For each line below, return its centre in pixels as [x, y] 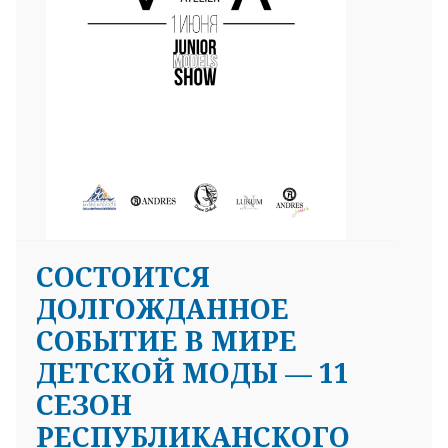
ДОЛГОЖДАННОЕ [162, 308]
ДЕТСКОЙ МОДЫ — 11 [192, 372]
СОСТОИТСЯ [123, 276]
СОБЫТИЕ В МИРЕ [166, 340]
